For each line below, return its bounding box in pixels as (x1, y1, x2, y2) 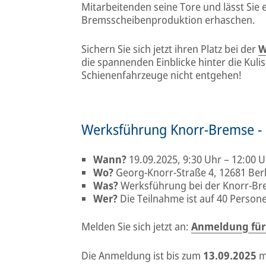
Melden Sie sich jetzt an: (81, 218, 191, 233)
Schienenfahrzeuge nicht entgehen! (81, 67, 242, 82)
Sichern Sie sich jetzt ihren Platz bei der (81, 41, 258, 56)
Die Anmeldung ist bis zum (81, 248, 203, 262)
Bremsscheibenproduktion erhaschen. (81, 12, 255, 27)
